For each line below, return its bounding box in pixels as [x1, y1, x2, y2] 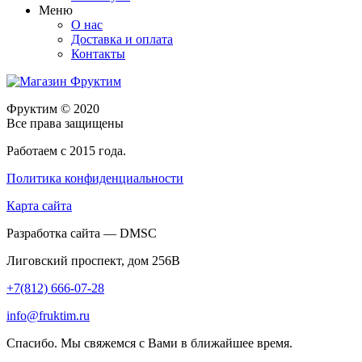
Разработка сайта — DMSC [6, 226, 157, 241]
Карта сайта [6, 199, 72, 213]
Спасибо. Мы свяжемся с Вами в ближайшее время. [6, 336, 293, 351]
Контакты [71, 47, 125, 61]
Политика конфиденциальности [6, 171, 183, 186]
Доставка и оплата [71, 32, 173, 47]
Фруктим [6, 102, 57, 116]
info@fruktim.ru [6, 309, 90, 323]
